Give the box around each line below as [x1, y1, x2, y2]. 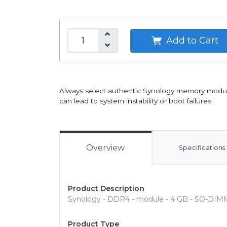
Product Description [68, 184, 144, 193]
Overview [86, 143, 125, 153]
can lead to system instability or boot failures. [59, 97, 213, 105]
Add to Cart [163, 34, 218, 46]
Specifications [179, 144, 225, 152]
